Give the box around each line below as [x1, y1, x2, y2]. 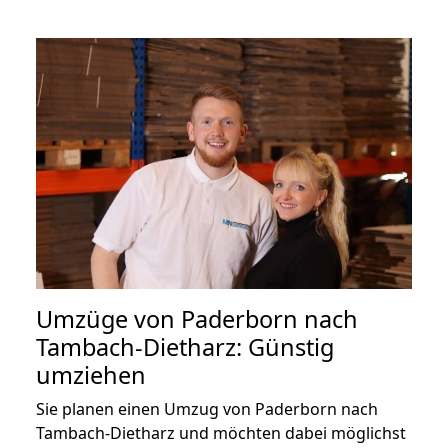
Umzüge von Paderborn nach [36, 302, 358, 335]
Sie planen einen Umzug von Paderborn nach [36, 397, 378, 420]
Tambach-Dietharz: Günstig [36, 330, 334, 363]
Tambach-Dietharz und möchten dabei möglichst [36, 421, 406, 444]
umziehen [36, 358, 146, 391]
